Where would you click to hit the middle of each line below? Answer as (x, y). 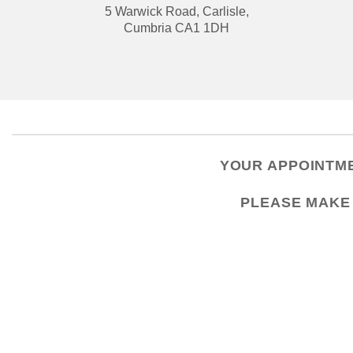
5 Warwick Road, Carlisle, (176, 11)
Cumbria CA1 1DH (176, 27)
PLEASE (273, 203)
